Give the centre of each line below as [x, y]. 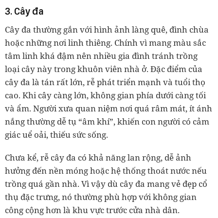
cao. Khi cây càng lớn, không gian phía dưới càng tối [105, 95]
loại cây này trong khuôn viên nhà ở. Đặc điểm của [104, 69]
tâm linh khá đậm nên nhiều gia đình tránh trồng [101, 56]
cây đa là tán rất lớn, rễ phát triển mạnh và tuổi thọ [105, 82]
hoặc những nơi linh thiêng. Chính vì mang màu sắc [105, 43]
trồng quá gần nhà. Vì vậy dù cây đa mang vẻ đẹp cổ [106, 184]
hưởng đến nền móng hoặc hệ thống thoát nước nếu [106, 171]
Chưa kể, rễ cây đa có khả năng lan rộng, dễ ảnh [98, 158]
